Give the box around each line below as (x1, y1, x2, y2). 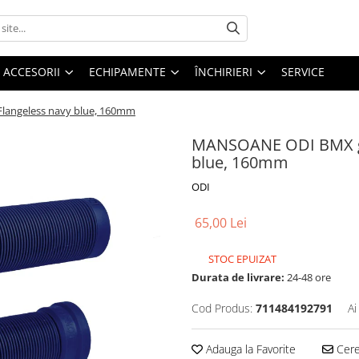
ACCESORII (3, 64, 60, 79)
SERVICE (281, 64, 325, 79)
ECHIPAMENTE (89, 64, 166, 79)
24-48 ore (284, 270, 331, 284)
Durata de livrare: (192, 270, 284, 284)
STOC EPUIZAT (206, 252, 276, 266)
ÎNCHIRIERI (195, 64, 252, 79)
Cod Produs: (192, 301, 252, 316)
